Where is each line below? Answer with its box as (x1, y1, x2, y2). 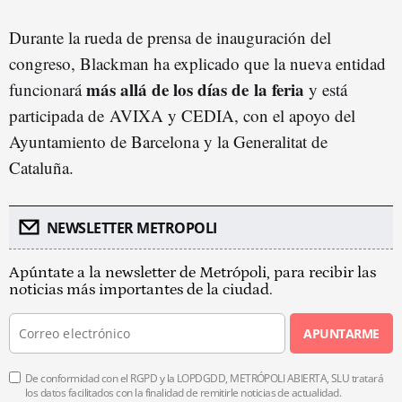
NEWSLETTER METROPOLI (46, 217, 217, 238)
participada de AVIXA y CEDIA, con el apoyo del (9, 103, 355, 127)
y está (304, 77, 347, 100)
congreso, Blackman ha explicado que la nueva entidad (9, 51, 386, 74)
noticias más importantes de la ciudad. (9, 280, 273, 299)
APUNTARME (303, 324, 380, 342)
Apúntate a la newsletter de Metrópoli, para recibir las (9, 263, 376, 282)
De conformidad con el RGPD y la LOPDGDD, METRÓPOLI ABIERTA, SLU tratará (25, 370, 384, 386)
